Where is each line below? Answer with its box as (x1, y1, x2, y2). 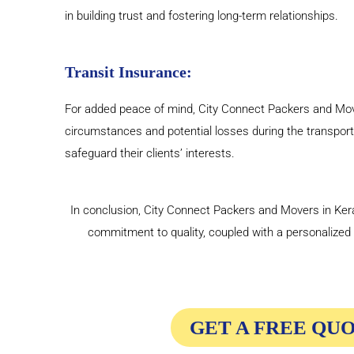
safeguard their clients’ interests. (65, 146, 235, 161)
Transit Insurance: (65, 63, 192, 81)
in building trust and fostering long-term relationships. (65, 9, 338, 24)
